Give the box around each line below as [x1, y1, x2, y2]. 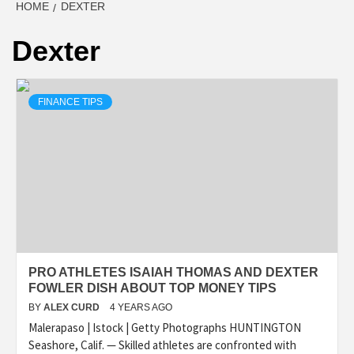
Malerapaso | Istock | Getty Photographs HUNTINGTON [28, 320, 301, 336]
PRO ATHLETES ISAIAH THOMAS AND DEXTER [28, 265, 318, 280]
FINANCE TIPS [38, 96, 103, 108]
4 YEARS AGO [110, 302, 172, 314]
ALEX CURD [43, 302, 102, 314]
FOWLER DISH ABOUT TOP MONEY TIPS [28, 281, 277, 296]
